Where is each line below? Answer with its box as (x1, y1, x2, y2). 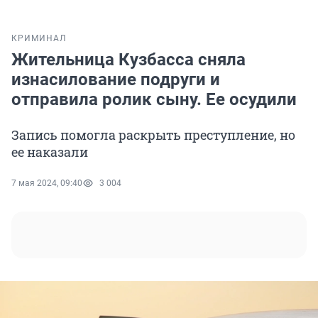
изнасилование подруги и (11, 70, 220, 90)
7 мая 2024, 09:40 (11, 178, 82, 189)
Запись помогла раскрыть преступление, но (11, 126, 295, 144)
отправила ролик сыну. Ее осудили (11, 89, 297, 110)
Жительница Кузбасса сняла (11, 50, 246, 70)
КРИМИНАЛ (11, 33, 66, 44)
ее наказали (11, 143, 88, 161)
